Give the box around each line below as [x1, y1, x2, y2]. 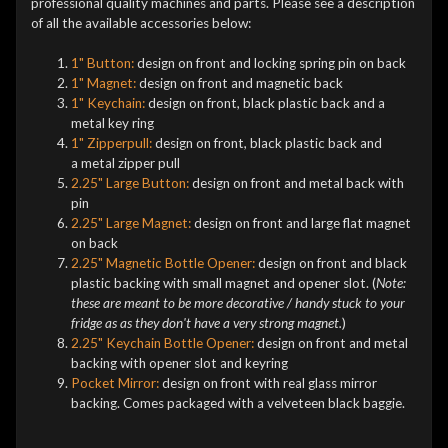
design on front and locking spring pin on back [133, 55, 406, 72]
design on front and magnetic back [135, 75, 343, 92]
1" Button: [70, 55, 134, 72]
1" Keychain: [70, 95, 145, 112]
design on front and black [254, 255, 407, 272]
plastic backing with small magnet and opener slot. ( [70, 275, 376, 292]
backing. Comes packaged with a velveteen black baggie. [70, 395, 405, 412]
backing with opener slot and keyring [70, 355, 288, 372]
